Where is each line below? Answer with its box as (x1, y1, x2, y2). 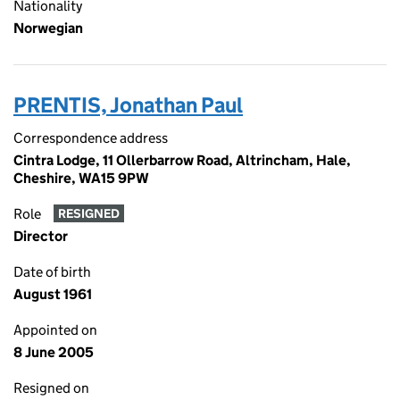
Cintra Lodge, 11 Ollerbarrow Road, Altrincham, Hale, (13, 152, 351, 169)
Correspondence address (13, 129, 168, 146)
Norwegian (13, 20, 83, 37)
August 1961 (13, 286, 92, 303)
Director (13, 228, 68, 245)
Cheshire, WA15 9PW (13, 170, 149, 187)
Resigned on (13, 379, 89, 396)
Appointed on (13, 321, 97, 338)
